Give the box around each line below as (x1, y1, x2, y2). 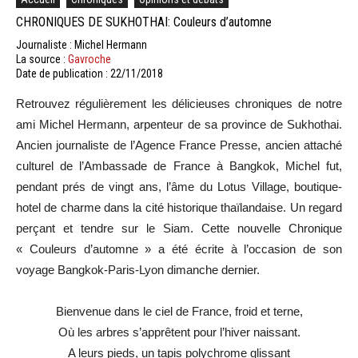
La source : (16, 52, 68, 66)
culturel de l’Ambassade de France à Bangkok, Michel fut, (16, 158, 342, 173)
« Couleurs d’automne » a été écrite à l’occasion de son (16, 241, 342, 256)
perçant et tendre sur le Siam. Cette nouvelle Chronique (16, 221, 342, 235)
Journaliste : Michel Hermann (16, 38, 147, 51)
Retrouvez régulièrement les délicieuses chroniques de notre (16, 96, 342, 110)
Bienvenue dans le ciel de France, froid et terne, (55, 304, 303, 318)
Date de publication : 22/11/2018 (16, 66, 163, 80)
